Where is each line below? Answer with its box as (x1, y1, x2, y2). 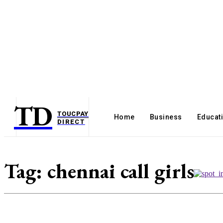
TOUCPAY (57, 110, 89, 117)
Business (149, 113, 182, 121)
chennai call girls (47, 157, 194, 185)
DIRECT (57, 118, 85, 125)
